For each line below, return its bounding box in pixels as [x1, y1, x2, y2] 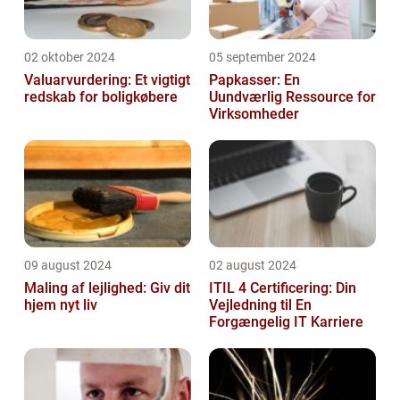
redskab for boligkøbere [24, 87, 178, 105]
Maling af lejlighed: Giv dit [24, 279, 190, 296]
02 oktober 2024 [24, 49, 115, 64]
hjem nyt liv [24, 296, 97, 313]
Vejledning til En [209, 296, 312, 313]
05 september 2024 [209, 49, 316, 64]
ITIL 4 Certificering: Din [209, 279, 356, 296]
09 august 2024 [24, 257, 112, 272]
